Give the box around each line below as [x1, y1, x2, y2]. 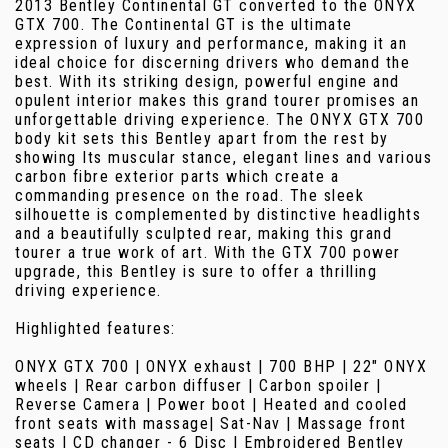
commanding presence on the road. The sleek [15, 186, 364, 206]
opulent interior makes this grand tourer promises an [15, 91, 419, 111]
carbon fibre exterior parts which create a [15, 167, 339, 187]
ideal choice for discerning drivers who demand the [15, 53, 410, 73]
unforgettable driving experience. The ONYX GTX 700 [15, 110, 424, 130]
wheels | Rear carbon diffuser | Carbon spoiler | [15, 376, 381, 396]
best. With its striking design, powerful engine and [15, 72, 400, 92]
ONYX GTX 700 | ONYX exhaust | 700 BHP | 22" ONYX [15, 357, 427, 377]
